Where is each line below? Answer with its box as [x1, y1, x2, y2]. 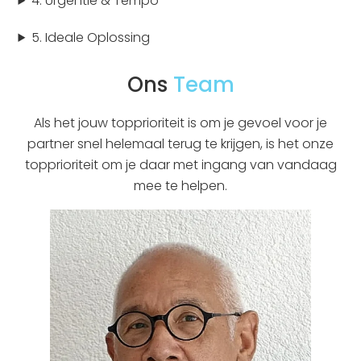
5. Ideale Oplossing [31, 28, 151, 47]
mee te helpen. [134, 176, 227, 195]
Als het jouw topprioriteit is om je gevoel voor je [34, 114, 327, 132]
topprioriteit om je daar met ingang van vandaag [24, 156, 337, 174]
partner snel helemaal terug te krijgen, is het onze [27, 135, 334, 153]
